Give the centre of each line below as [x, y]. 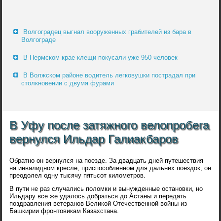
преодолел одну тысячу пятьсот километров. [78, 176]
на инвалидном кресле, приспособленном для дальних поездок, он [110, 168]
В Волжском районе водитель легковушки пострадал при [110, 75]
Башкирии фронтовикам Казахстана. [64, 211]
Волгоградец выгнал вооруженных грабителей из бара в [108, 32]
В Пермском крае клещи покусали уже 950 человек [101, 58]
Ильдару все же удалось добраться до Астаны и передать [98, 196]
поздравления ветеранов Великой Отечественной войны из [98, 204]
